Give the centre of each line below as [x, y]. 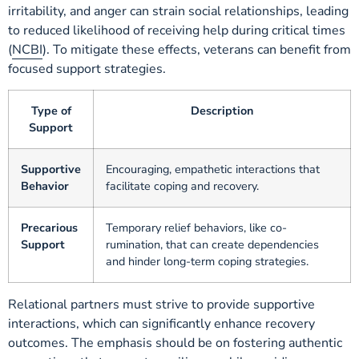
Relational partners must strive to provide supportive [161, 305]
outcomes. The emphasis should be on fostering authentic [175, 343]
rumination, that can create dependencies [212, 245]
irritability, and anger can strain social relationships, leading [178, 11]
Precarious [49, 228]
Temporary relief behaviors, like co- [196, 228]
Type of [51, 111]
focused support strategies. [87, 69]
